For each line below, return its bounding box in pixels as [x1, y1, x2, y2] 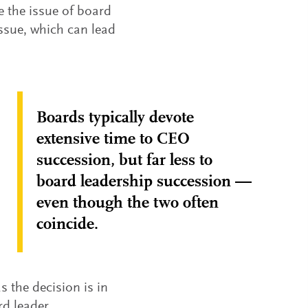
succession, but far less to [36, 153, 212, 169]
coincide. [36, 217, 98, 233]
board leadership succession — [36, 174, 252, 190]
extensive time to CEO [36, 131, 190, 148]
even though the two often [36, 195, 219, 212]
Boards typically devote [36, 110, 194, 126]
